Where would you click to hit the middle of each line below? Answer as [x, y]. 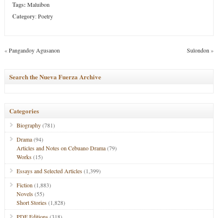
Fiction [24, 185]
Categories [24, 111]
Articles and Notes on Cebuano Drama [61, 148]
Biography [28, 125]
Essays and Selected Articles [49, 171]
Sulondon [198, 50]
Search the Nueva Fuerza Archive [55, 77]
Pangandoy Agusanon [34, 50]
